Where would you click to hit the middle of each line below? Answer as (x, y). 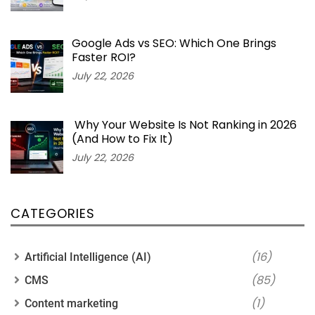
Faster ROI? (104, 57)
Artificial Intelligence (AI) (88, 257)
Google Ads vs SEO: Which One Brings (174, 43)
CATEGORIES (53, 214)
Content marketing (71, 304)
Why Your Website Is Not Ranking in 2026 (184, 124)
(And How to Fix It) (122, 139)
